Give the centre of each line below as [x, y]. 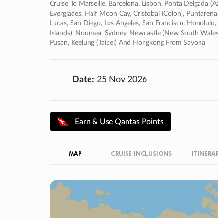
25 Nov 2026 [120, 80]
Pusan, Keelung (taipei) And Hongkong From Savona [127, 43]
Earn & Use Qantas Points [119, 121]
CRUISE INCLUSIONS [141, 153]
